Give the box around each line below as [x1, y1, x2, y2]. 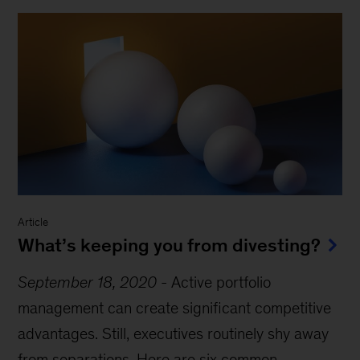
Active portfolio [171, 272, 272, 291]
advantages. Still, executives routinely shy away [18, 324, 329, 342]
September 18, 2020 [18, 272, 157, 291]
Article [18, 215, 49, 228]
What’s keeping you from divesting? [18, 234, 321, 256]
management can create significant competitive [18, 298, 332, 317]
